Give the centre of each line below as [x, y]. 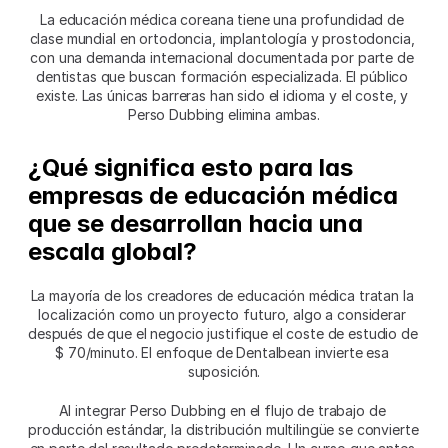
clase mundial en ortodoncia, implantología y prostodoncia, [222, 39]
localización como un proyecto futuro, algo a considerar [222, 315]
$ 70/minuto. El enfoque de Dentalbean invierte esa [222, 353]
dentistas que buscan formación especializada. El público [222, 77]
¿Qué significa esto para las [190, 168]
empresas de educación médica [213, 196]
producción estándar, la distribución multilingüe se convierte [223, 430]
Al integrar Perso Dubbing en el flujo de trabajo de [222, 411]
